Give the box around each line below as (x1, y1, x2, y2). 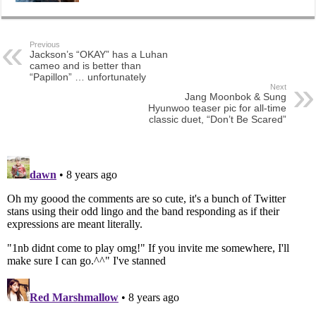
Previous (30, 40, 61, 49)
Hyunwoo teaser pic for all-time (147, 102, 286, 114)
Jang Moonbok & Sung (184, 91, 286, 103)
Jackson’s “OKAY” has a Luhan (30, 49, 169, 61)
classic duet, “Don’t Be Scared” (148, 114, 286, 126)
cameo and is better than (30, 60, 142, 72)
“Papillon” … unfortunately (30, 71, 147, 83)
